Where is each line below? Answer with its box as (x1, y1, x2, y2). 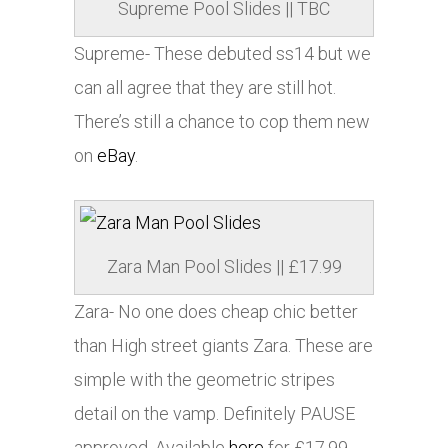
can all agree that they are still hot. (74, 77, 336, 99)
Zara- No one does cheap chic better (74, 301, 358, 323)
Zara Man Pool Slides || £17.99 (106, 256, 342, 278)
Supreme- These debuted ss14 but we (74, 43, 371, 65)
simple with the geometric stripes (74, 369, 335, 391)
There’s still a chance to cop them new (74, 111, 370, 133)
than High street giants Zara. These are (74, 335, 373, 357)
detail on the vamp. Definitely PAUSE (74, 403, 355, 425)
